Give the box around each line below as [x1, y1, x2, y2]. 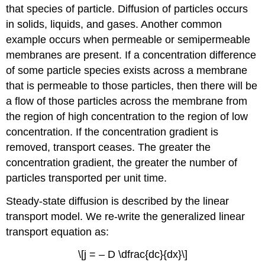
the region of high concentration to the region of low [6, 110, 248, 122]
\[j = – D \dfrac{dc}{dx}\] [77, 248, 188, 261]
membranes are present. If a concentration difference [6, 49, 257, 61]
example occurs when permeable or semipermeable [6, 33, 251, 46]
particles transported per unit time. [6, 172, 167, 184]
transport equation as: [6, 225, 109, 238]
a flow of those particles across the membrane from [6, 95, 248, 107]
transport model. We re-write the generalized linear [6, 210, 245, 222]
